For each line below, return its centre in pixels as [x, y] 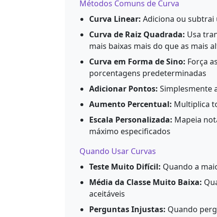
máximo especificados [130, 131]
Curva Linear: [115, 19]
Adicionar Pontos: [124, 88]
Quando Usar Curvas [118, 151]
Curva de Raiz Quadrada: [137, 34]
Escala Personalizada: [131, 119]
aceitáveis [107, 194]
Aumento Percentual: [131, 104]
